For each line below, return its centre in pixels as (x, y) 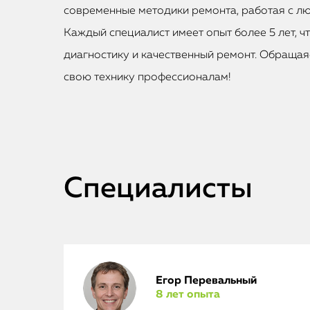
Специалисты (158, 189)
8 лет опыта (188, 295)
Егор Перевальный (206, 281)
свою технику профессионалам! (147, 77)
